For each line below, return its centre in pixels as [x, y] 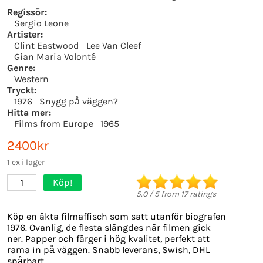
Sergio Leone [41, 23]
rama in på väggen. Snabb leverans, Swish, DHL [108, 250]
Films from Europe [54, 124]
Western [31, 79]
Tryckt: [22, 90]
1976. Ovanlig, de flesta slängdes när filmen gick [109, 227]
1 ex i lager [26, 162]
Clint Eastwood [47, 45]
